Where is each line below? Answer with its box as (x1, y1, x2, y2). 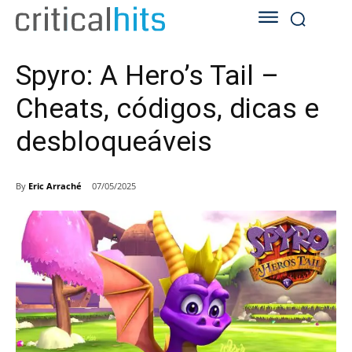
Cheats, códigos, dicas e (16, 93, 319, 126)
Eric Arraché (28, 179, 82, 192)
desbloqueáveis (16, 126, 212, 159)
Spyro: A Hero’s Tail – (16, 60, 279, 93)
